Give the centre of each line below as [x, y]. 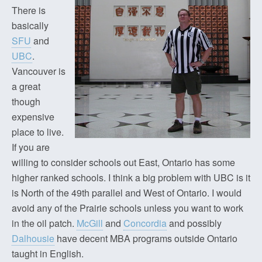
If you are [31, 147]
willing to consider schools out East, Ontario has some [123, 162]
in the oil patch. [44, 223]
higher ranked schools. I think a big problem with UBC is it [131, 177]
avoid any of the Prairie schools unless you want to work [127, 208]
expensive [33, 117]
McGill [90, 223]
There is [29, 10]
